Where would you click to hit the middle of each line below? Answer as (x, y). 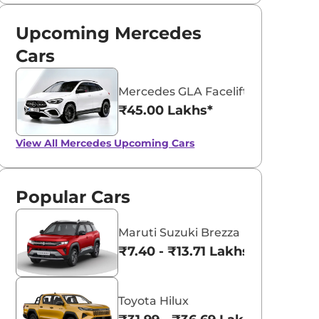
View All (38, 143)
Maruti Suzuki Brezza (179, 232)
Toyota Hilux (154, 300)
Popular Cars (73, 197)
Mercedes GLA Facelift (183, 91)
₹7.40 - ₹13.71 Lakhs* (187, 251)
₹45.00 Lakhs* (166, 110)
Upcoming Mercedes (109, 33)
